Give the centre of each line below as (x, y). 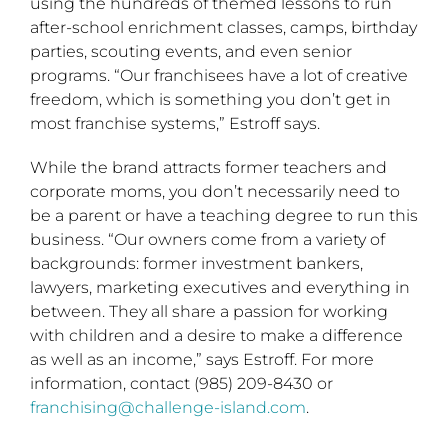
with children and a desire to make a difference (216, 336)
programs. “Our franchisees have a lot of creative (219, 76)
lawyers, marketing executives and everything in (220, 288)
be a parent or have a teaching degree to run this (224, 216)
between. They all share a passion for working (209, 312)
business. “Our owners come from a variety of (207, 240)
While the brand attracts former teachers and (208, 168)
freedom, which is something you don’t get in (210, 100)
